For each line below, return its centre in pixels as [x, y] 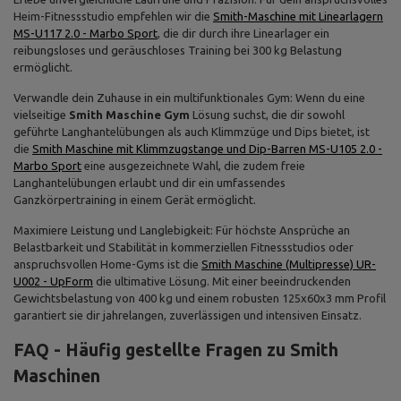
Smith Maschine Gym [129, 115]
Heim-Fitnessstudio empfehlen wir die [113, 16]
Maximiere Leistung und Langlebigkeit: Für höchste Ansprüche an [182, 230]
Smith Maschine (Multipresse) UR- [289, 264]
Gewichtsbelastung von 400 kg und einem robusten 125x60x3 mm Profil [200, 298]
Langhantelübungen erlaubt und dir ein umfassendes [149, 183]
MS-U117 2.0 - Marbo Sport [85, 33]
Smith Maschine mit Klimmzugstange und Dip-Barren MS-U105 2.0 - [207, 149]
